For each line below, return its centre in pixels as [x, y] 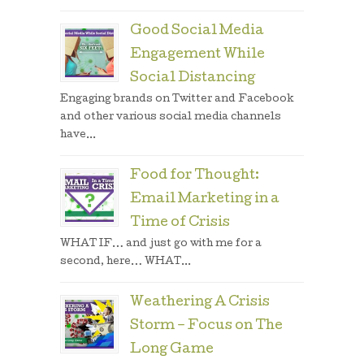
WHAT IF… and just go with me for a [161, 244]
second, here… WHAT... [126, 262]
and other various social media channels [171, 117]
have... [78, 135]
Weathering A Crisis [200, 303]
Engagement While [197, 55]
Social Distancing [193, 79]
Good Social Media [197, 32]
